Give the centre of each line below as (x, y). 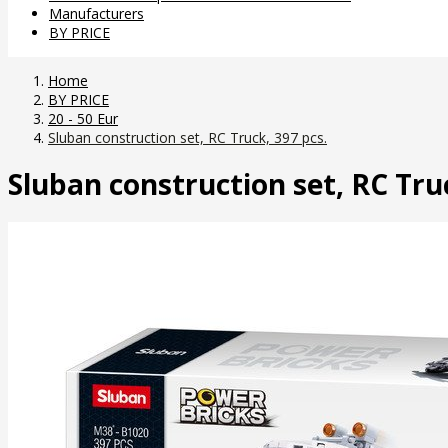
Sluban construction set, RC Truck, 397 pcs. (187, 137)
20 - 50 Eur (83, 118)
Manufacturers (96, 13)
